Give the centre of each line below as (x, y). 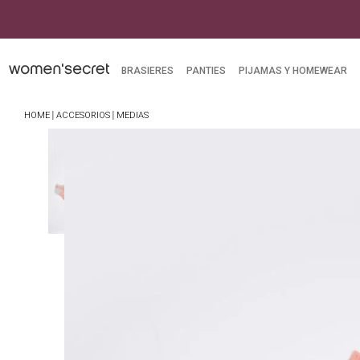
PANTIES (206, 70)
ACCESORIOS (83, 115)
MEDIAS (133, 115)
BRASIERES (147, 70)
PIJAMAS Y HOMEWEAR (292, 70)
